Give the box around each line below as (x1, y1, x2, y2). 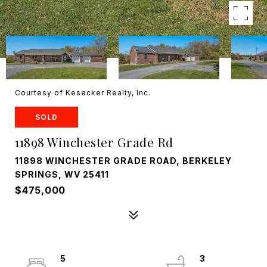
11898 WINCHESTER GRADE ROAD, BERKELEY (15, 156, 232, 166)
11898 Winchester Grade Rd (15, 133, 173, 150)
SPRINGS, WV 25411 (15, 169, 109, 179)
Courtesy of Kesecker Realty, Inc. (15, 88, 151, 97)
